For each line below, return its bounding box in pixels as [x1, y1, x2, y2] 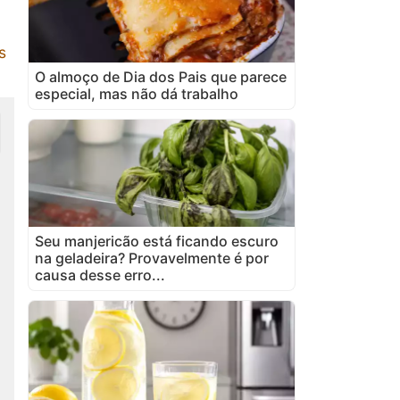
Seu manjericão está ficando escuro [35, 231, 279, 250]
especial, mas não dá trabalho [35, 84, 238, 103]
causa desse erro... [35, 265, 165, 284]
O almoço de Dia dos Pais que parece [35, 67, 287, 86]
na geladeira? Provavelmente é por [35, 248, 269, 267]
